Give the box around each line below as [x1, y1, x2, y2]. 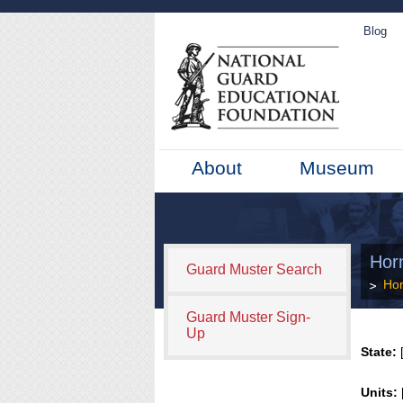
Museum [300, 157, 375, 178]
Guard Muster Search [186, 262, 322, 277]
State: [361, 345, 398, 359]
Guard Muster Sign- [186, 309, 310, 325]
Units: [361, 385, 399, 399]
